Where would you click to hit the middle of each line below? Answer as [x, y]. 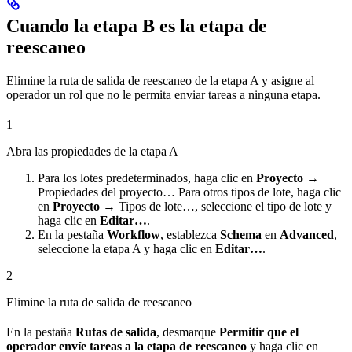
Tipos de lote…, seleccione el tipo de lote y [224, 206]
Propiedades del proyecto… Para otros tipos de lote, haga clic [189, 192]
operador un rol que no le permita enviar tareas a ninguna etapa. [163, 94]
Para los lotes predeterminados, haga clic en [147, 178]
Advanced [307, 234]
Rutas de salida [116, 332]
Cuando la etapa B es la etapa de [137, 26]
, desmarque [188, 332]
